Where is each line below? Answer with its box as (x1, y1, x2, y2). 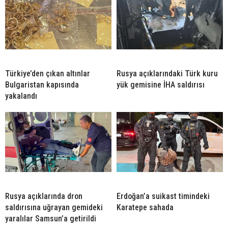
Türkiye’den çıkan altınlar (5, 69, 90, 78)
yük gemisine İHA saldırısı (117, 80, 205, 90)
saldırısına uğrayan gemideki (5, 203, 103, 212)
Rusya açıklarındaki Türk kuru (117, 69, 218, 78)
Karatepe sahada (117, 203, 174, 212)
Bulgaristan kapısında (5, 80, 79, 90)
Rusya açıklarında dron (5, 191, 82, 201)
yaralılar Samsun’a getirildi (5, 214, 96, 223)
